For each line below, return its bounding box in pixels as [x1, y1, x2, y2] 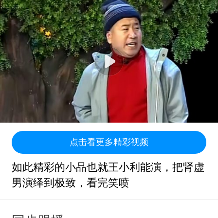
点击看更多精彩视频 [69, 137, 148, 147]
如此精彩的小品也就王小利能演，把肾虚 [11, 162, 204, 174]
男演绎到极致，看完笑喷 [11, 177, 129, 189]
